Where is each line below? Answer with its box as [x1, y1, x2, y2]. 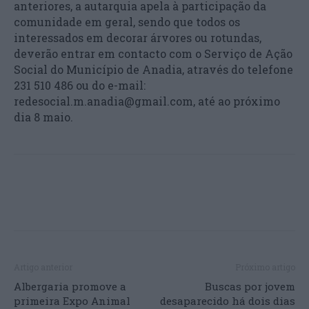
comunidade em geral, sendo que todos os [14, 14, 240, 29]
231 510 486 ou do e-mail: [14, 78, 146, 92]
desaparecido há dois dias [160, 294, 295, 308]
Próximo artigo [235, 261, 295, 272]
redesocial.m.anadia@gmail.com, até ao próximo [14, 94, 280, 108]
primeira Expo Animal [14, 294, 130, 308]
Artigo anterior [14, 261, 72, 272]
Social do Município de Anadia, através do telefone [14, 62, 293, 77]
